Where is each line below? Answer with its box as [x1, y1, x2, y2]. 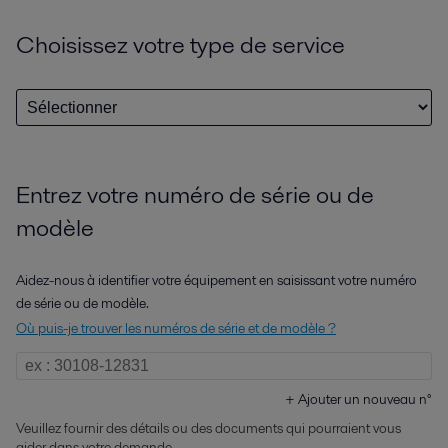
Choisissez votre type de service [16, 28, 345, 61]
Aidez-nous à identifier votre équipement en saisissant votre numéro [16, 270, 417, 290]
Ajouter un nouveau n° [298, 389, 432, 409]
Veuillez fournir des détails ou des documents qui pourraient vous [16, 418, 401, 438]
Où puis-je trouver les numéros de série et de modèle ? [16, 318, 336, 338]
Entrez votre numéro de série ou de [16, 178, 374, 211]
